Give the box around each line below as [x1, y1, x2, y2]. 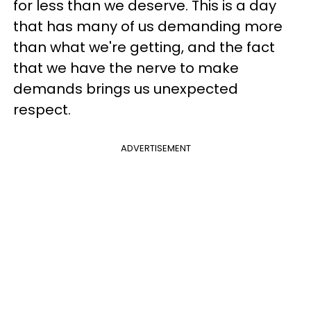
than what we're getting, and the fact [13, 37, 275, 57]
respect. [13, 100, 71, 119]
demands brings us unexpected [13, 79, 238, 99]
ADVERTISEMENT [120, 142, 191, 155]
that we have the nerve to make [13, 58, 239, 78]
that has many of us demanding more [13, 17, 283, 36]
